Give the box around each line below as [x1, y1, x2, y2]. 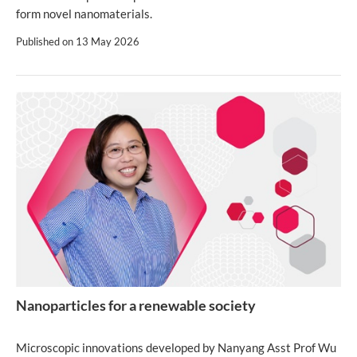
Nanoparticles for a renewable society [16, 296, 256, 314]
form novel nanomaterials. [16, 6, 152, 22]
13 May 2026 [76, 35, 139, 49]
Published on [16, 35, 76, 49]
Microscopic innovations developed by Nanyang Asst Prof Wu [16, 339, 336, 355]
